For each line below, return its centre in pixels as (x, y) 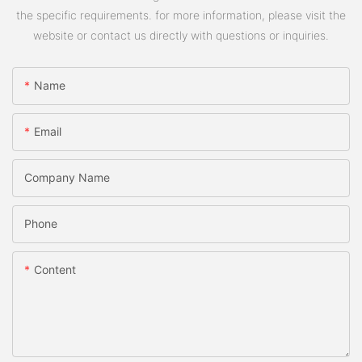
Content (55, 270)
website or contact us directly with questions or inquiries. (181, 35)
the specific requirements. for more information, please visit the (181, 15)
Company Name (67, 178)
